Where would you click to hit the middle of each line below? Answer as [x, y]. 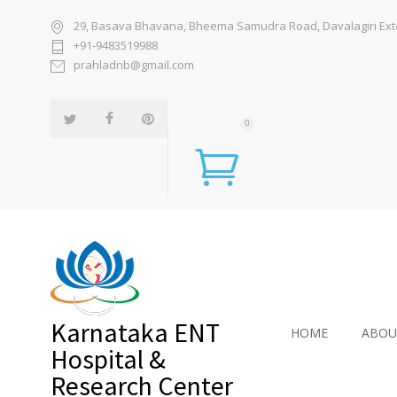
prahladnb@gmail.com [134, 65]
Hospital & [108, 359]
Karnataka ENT [135, 332]
